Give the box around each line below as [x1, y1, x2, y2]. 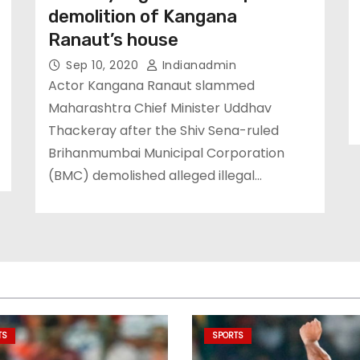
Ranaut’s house [48, 29, 178, 51]
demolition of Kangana [48, 6, 237, 27]
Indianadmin [158, 57, 236, 73]
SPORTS [212, 329, 243, 342]
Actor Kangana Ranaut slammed [48, 76, 255, 95]
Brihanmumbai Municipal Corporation [48, 144, 284, 162]
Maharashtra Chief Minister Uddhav [48, 99, 272, 117]
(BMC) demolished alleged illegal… [48, 166, 262, 185]
